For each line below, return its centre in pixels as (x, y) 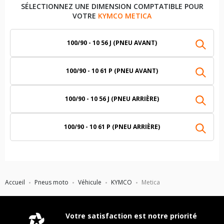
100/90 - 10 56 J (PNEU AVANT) (112, 43)
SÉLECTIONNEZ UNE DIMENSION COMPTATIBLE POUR (112, 6)
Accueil (15, 182)
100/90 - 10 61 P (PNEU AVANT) (112, 71)
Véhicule (90, 182)
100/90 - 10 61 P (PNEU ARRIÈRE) (112, 127)
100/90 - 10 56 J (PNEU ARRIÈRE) (112, 99)
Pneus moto (51, 182)
